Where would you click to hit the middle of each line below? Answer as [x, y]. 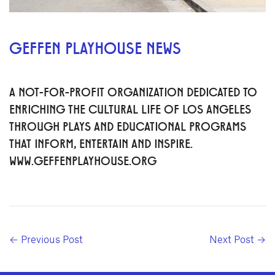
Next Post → [238, 238]
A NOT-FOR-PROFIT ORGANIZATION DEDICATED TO [133, 91]
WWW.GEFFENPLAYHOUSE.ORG [83, 160]
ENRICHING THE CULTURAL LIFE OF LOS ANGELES [130, 108]
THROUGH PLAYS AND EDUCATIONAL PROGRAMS [128, 126]
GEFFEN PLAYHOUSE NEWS [95, 47]
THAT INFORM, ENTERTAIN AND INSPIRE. [101, 143]
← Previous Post [46, 238]
